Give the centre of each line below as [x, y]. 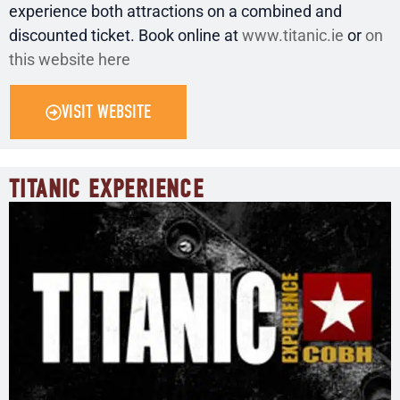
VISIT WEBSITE [106, 112]
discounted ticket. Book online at [125, 35]
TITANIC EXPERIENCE [107, 189]
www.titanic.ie [293, 35]
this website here [70, 59]
